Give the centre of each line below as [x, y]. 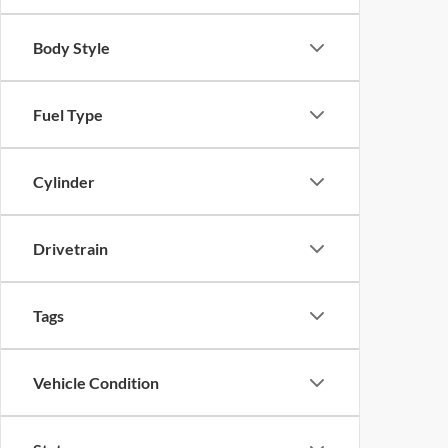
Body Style [71, 47]
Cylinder [64, 181]
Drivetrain [70, 248]
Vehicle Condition [96, 382]
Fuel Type [68, 114]
